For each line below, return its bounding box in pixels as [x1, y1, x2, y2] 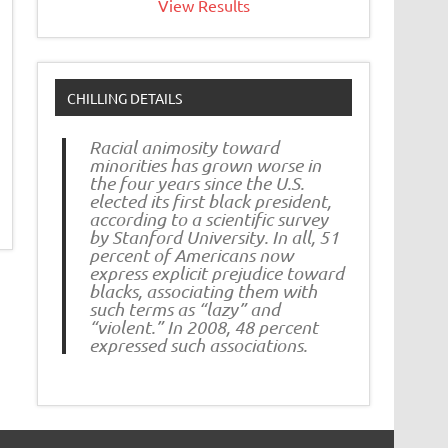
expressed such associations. [88, 334, 307, 357]
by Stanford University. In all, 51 [88, 226, 339, 249]
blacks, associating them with [88, 280, 317, 303]
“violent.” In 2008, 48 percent [88, 316, 318, 339]
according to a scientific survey [88, 208, 328, 231]
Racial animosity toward [88, 136, 279, 159]
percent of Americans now [88, 244, 293, 267]
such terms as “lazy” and [88, 298, 280, 321]
